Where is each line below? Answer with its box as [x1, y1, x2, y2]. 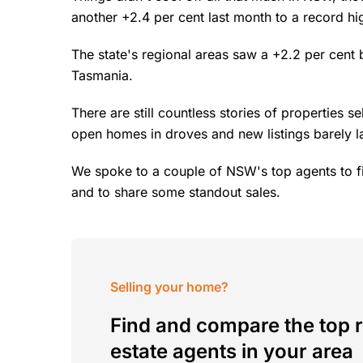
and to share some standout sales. [71, 184, 284, 200]
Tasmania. [71, 67, 137, 83]
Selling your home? [110, 279, 228, 295]
